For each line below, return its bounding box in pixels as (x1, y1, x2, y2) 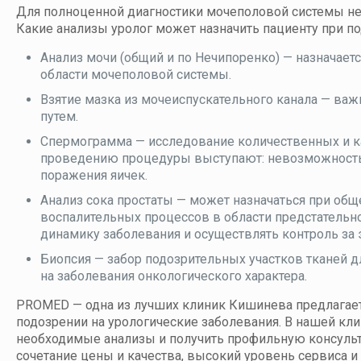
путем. (40, 109, 78, 125)
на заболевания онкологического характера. (40, 268, 307, 284)
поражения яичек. (40, 168, 147, 184)
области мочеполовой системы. (40, 67, 231, 83)
